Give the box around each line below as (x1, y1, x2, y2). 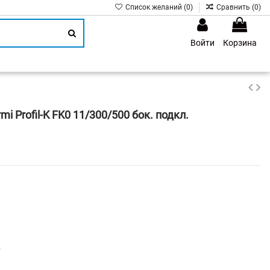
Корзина (223, 38, 257, 48)
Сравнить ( (216, 3, 254, 11)
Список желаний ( (123, 3, 186, 11)
